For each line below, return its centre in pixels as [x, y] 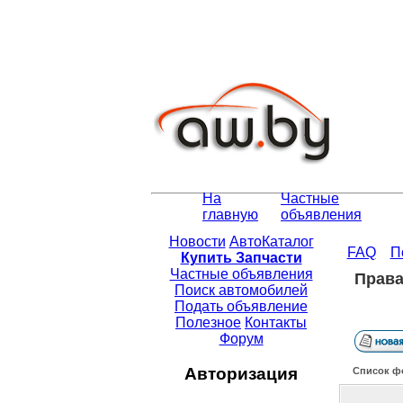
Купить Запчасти [241, 258]
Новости [197, 242]
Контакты [276, 323]
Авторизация [241, 373]
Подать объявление [241, 307]
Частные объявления [241, 274]
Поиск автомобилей [241, 291]
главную [230, 215]
